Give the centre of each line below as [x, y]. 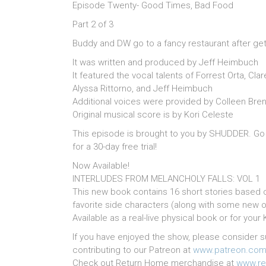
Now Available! [101, 166]
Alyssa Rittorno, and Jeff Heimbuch [142, 89]
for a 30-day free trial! [115, 147]
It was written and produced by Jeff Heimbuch [165, 63]
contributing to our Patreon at [133, 250]
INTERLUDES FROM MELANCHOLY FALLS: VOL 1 [166, 179]
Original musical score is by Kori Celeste [153, 115]
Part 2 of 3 [93, 25]
